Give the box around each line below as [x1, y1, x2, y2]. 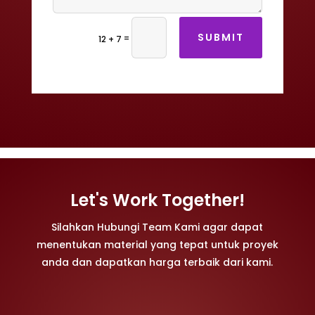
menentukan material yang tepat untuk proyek [36, 238, 278, 252]
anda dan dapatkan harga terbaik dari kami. [41, 255, 274, 270]
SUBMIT [198, 30, 245, 44]
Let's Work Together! [70, 188, 245, 212]
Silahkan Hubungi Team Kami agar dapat [51, 220, 264, 235]
